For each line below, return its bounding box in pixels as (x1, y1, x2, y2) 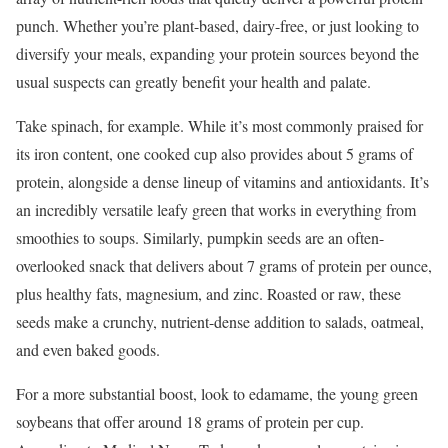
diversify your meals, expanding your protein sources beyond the (16, 43, 419, 64)
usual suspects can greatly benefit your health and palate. (16, 71, 371, 92)
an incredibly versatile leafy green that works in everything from (16, 199, 416, 220)
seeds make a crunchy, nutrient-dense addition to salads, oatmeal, (16, 311, 424, 332)
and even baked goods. (16, 339, 160, 360)
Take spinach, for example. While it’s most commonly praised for (16, 115, 423, 136)
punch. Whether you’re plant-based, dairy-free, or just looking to (16, 15, 419, 36)
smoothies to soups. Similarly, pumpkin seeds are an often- (16, 227, 384, 248)
